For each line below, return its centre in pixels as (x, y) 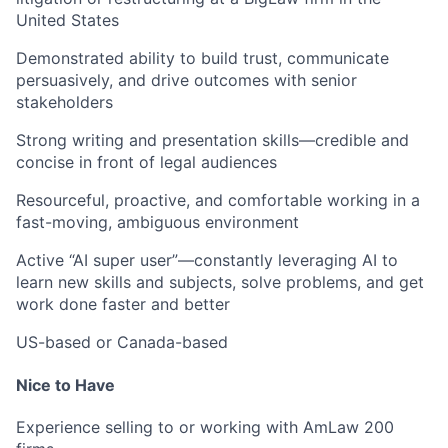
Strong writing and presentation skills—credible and (212, 139)
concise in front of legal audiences (146, 161)
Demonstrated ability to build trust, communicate (202, 57)
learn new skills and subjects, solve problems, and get (220, 281)
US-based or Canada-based (122, 341)
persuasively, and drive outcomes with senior (186, 79)
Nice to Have (65, 385)
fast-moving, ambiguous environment (157, 221)
